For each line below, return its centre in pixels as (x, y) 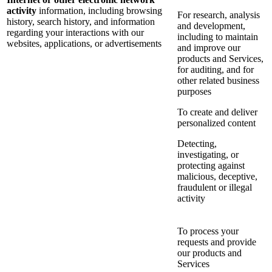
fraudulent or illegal (215, 188)
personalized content (216, 123)
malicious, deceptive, (217, 177)
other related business (218, 81)
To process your (208, 231)
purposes (194, 92)
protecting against (211, 166)
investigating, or (208, 155)
